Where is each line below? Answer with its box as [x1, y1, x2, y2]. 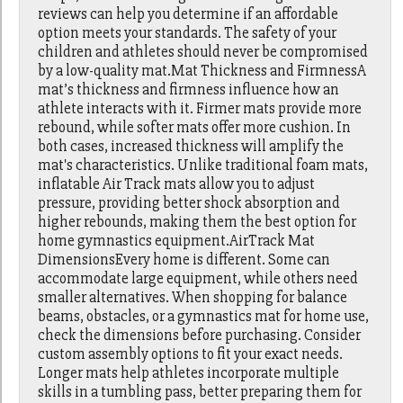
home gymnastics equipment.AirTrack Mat [38, 231, 316, 251]
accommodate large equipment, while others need [38, 269, 359, 289]
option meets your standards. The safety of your [38, 23, 337, 43]
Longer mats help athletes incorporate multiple [38, 363, 340, 383]
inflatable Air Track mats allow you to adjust [38, 175, 316, 194]
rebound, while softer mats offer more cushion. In [38, 118, 352, 138]
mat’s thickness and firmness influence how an [38, 80, 340, 100]
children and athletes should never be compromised [38, 42, 369, 62]
